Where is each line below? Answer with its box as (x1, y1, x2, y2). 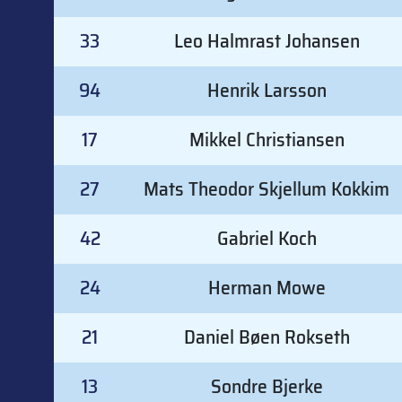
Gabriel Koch (216, 223, 317, 255)
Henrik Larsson (206, 74, 327, 107)
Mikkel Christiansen (188, 124, 345, 156)
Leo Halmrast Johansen (173, 25, 360, 57)
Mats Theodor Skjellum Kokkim (144, 173, 389, 205)
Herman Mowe (207, 272, 326, 304)
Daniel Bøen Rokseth (183, 321, 350, 354)
